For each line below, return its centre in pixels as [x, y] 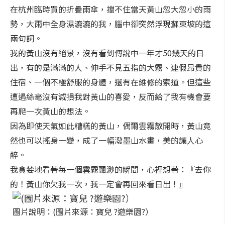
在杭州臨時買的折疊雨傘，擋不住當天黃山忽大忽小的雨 [110, 9]
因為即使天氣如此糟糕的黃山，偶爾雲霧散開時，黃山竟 [110, 126]
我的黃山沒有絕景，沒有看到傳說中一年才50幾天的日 [107, 53]
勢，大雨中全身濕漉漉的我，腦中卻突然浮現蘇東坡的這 [110, 24]
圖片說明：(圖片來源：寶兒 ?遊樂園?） [83, 211]
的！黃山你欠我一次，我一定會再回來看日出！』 [98, 184]
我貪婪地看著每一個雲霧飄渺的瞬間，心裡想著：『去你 [110, 169]
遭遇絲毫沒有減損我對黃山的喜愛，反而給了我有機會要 [110, 96]
